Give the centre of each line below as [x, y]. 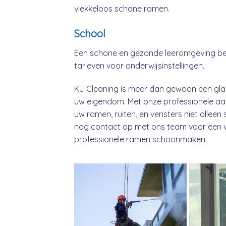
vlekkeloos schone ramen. [122, 9]
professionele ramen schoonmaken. [140, 139]
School [90, 33]
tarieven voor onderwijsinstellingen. [139, 65]
